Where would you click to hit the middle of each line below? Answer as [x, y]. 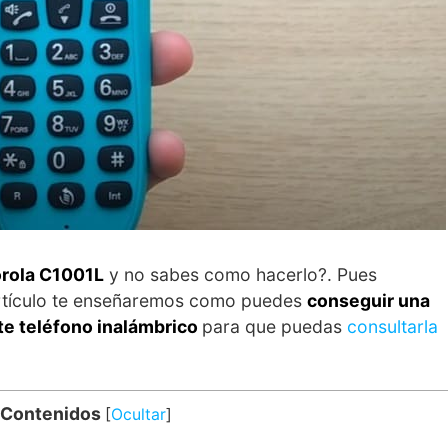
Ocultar [138, 414]
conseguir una [368, 300]
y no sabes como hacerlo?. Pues [240, 274]
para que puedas [274, 326]
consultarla [392, 326]
